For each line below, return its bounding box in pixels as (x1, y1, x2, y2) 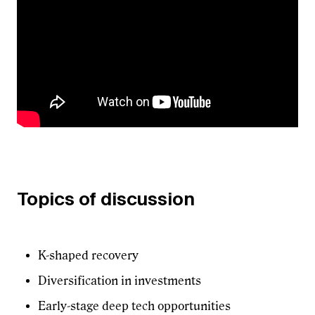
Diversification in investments (38, 274, 201, 288)
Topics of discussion (17, 188, 195, 209)
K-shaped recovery (38, 248, 139, 262)
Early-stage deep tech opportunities (38, 299, 231, 313)
